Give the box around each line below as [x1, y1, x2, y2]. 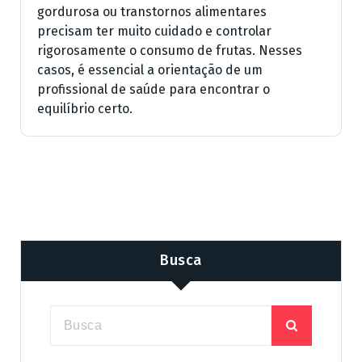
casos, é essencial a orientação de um [37, 61, 263, 78]
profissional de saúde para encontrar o [37, 81, 270, 97]
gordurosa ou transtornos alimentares [37, 3, 267, 19]
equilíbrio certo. [37, 100, 133, 116]
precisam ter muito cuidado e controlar [37, 23, 271, 39]
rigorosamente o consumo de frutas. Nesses [37, 42, 302, 58]
